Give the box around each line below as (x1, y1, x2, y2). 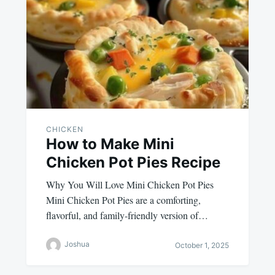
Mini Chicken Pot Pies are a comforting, (45, 193, 201, 207)
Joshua (64, 239, 90, 249)
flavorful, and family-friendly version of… (45, 209, 208, 222)
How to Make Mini (45, 135, 174, 153)
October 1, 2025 (175, 240, 230, 250)
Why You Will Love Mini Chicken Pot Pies (45, 178, 214, 192)
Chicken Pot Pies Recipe (45, 153, 220, 172)
